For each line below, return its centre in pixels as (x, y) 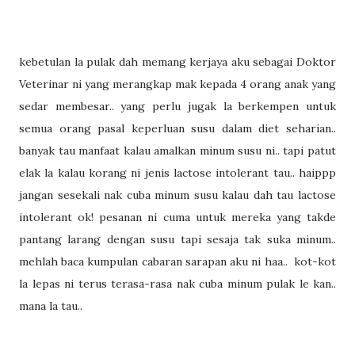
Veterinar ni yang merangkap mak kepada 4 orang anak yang (177, 84)
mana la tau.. (52, 306)
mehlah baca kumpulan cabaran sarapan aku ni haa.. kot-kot (177, 261)
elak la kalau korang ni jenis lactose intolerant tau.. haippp (177, 173)
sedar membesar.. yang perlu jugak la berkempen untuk (177, 106)
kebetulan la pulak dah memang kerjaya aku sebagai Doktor (177, 62)
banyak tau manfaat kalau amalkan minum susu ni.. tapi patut (177, 151)
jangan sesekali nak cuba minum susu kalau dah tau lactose (177, 195)
